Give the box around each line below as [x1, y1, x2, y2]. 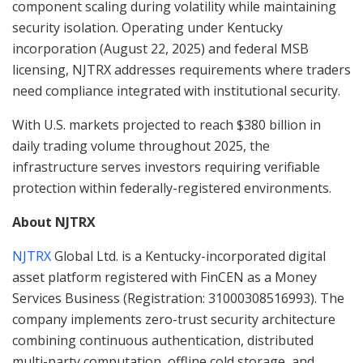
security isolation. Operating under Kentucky [12, 18, 283, 36]
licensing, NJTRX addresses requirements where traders [12, 60, 351, 79]
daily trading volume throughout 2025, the [12, 136, 270, 155]
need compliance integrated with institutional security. [12, 81, 340, 100]
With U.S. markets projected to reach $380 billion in [12, 115, 321, 134]
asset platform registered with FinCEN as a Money [12, 267, 317, 286]
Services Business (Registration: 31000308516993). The [12, 288, 344, 307]
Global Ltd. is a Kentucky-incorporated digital [51, 246, 326, 265]
